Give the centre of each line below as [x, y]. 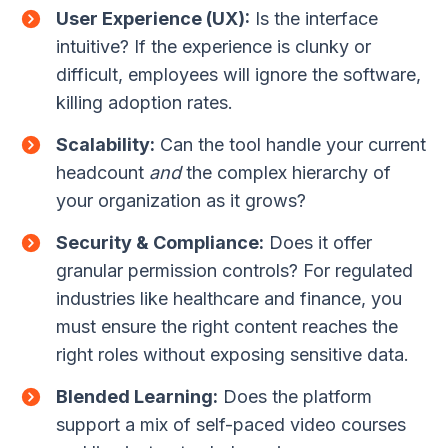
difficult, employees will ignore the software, [238, 74]
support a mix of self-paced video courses [231, 424]
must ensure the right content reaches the [227, 326]
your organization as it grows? [181, 200]
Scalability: [105, 144]
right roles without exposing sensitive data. [232, 354]
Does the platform [295, 396]
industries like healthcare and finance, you [229, 298]
